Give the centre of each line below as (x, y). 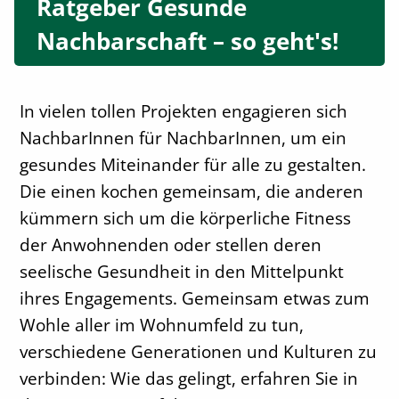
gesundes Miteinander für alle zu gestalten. (193, 164)
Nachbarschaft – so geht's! (187, 41)
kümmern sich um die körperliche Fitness (186, 217)
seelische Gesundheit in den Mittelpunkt (182, 271)
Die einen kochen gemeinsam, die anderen (192, 191)
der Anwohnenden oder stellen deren (171, 244)
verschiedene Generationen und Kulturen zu (199, 351)
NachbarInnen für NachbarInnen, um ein (183, 137)
